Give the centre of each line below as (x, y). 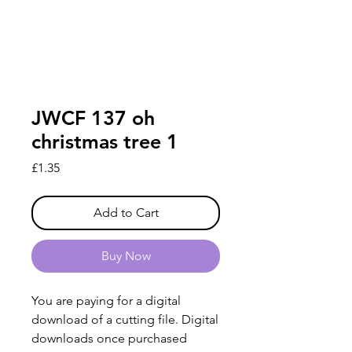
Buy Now (126, 256)
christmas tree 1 (105, 142)
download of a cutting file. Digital (125, 320)
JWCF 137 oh (93, 118)
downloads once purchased (109, 339)
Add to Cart (126, 213)
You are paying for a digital (106, 301)
